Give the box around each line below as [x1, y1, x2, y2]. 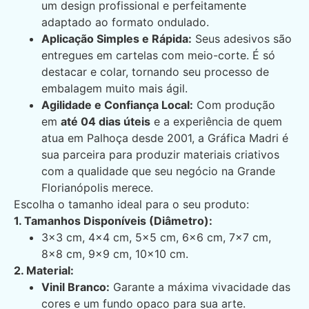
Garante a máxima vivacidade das [110, 280, 290, 295]
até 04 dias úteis [61, 114, 150, 129]
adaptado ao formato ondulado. [41, 15, 209, 30]
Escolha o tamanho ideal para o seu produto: [14, 197, 249, 212]
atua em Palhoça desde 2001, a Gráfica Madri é [41, 131, 288, 146]
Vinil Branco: [41, 280, 110, 295]
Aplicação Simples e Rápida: [41, 32, 192, 46]
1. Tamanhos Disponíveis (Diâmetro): [14, 214, 212, 228]
